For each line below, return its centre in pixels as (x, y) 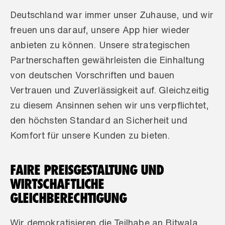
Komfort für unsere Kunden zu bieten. (90, 135)
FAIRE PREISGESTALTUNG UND (87, 170)
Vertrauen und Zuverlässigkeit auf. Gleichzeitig (110, 90)
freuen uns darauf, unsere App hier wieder (100, 30)
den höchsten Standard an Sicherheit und (99, 120)
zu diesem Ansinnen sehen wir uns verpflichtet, (110, 105)
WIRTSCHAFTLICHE (57, 184)
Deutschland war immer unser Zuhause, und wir (112, 15)
